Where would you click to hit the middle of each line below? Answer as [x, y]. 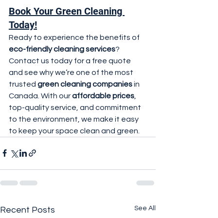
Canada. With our [40, 96]
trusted [23, 84]
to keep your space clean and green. [74, 131]
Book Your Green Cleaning [67, 11]
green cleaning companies [85, 84]
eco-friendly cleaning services [62, 49]
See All [145, 208]
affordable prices [103, 96]
